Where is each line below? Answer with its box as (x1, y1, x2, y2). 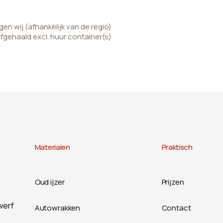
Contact (161, 203, 191, 213)
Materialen (34, 142, 70, 152)
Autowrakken (34, 203, 81, 213)
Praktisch (161, 142, 193, 152)
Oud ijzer (34, 177, 65, 187)
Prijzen (161, 177, 184, 187)
